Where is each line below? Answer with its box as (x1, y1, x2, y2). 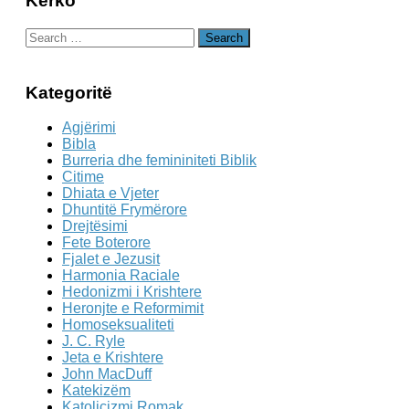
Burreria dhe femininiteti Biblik (62, 152, 257, 169)
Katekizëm (62, 383, 131, 399)
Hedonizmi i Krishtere (62, 284, 202, 300)
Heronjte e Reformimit (62, 300, 204, 317)
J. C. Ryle (62, 333, 125, 350)
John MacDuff (62, 366, 152, 383)
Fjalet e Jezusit (62, 251, 160, 267)
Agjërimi (62, 120, 116, 136)
